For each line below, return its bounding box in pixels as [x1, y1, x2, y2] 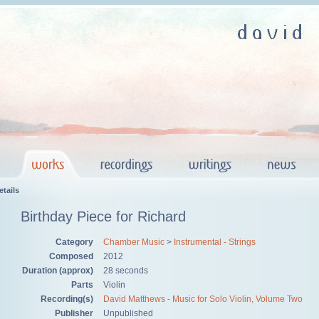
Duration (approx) [22, 266, 93, 276]
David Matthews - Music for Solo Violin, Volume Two [103, 294, 303, 305]
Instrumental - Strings [174, 237, 256, 248]
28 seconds [103, 266, 148, 276]
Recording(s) [41, 294, 93, 305]
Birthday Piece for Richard [21, 209, 186, 224]
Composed [49, 251, 93, 262]
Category [56, 237, 93, 248]
